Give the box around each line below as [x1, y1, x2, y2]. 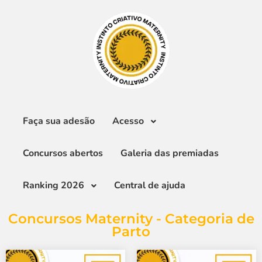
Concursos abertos [22, 147, 103, 160]
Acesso [112, 115, 144, 127]
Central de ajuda [113, 179, 185, 192]
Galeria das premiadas [120, 147, 219, 160]
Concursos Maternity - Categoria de [8, 211, 254, 227]
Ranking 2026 [22, 179, 84, 192]
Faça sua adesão [22, 115, 95, 127]
